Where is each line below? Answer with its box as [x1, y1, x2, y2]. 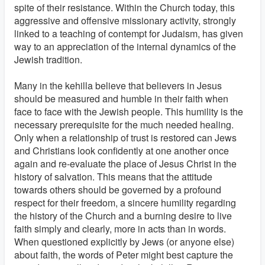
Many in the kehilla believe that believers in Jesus [14, 79, 222, 92]
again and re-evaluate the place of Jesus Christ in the [14, 157, 237, 170]
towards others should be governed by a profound [14, 183, 221, 196]
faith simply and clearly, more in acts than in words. [14, 222, 226, 235]
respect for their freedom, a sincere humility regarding [14, 196, 236, 209]
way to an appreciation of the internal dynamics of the [14, 40, 236, 53]
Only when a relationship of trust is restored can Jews [14, 131, 237, 144]
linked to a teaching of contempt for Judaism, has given [14, 27, 243, 40]
